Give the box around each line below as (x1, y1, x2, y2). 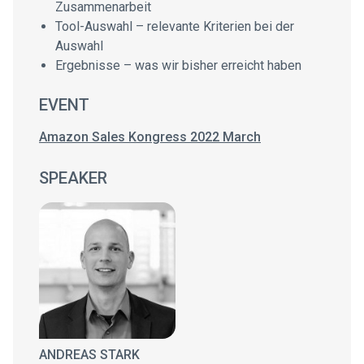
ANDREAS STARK (39, 347, 140, 362)
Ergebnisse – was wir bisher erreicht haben (55, 58, 301, 73)
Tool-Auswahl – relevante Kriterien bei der (55, 19, 294, 34)
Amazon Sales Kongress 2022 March (39, 129, 261, 145)
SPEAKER (39, 168, 107, 188)
